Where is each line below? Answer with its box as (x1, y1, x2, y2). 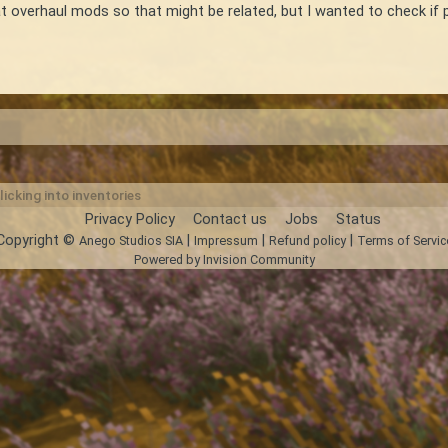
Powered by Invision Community (133, 251, 315, 267)
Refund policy (268, 232, 346, 248)
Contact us (193, 209, 267, 228)
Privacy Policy (85, 209, 175, 228)
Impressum (193, 232, 258, 248)
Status (336, 209, 381, 228)
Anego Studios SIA (78, 232, 183, 248)
